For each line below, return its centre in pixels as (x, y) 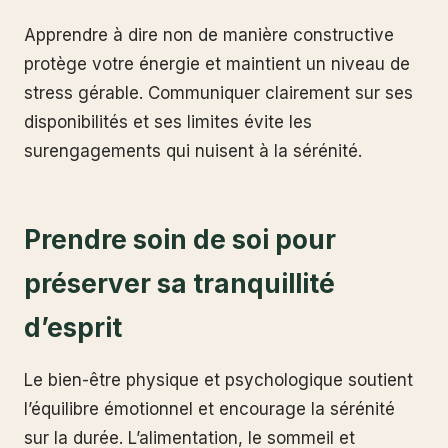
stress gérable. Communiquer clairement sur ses (218, 93)
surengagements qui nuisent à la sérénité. (193, 151)
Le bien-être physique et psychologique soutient (218, 379)
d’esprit (73, 328)
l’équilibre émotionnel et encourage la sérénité (209, 408)
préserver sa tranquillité (179, 284)
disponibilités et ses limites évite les (168, 122)
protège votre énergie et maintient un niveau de (217, 64)
